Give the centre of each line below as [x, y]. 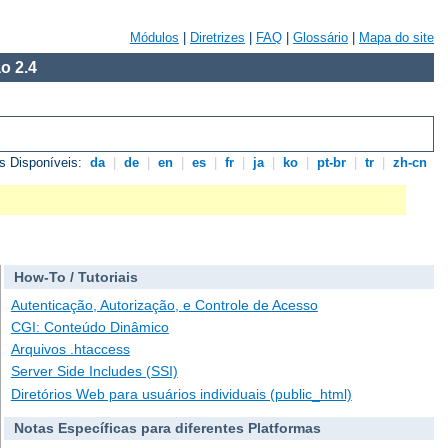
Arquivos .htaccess [70, 349]
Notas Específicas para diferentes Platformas [167, 428]
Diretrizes [217, 37]
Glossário [320, 37]
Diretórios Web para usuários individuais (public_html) [181, 393]
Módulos [154, 37]
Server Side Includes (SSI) [94, 371]
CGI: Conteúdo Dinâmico [89, 327]
